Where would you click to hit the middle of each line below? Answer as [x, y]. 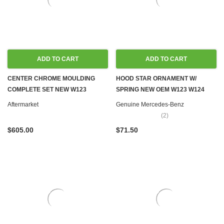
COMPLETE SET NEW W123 [47, 89]
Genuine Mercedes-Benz [150, 104]
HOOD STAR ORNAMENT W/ [156, 78]
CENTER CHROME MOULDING [51, 78]
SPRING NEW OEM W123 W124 [160, 89]
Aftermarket [23, 104]
